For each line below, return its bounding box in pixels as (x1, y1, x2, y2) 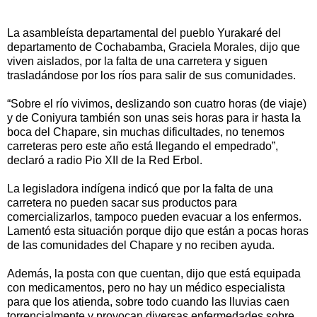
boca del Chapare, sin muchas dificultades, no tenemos (7, 125, 284, 138)
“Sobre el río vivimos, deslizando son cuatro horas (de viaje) (7, 97, 306, 110)
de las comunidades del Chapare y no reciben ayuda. (7, 238, 275, 251)
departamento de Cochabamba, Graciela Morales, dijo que (7, 40, 300, 53)
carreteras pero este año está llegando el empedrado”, (7, 139, 278, 152)
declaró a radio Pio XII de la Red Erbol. (7, 154, 202, 166)
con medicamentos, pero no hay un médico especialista (7, 281, 285, 294)
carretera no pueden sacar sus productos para (7, 196, 237, 209)
